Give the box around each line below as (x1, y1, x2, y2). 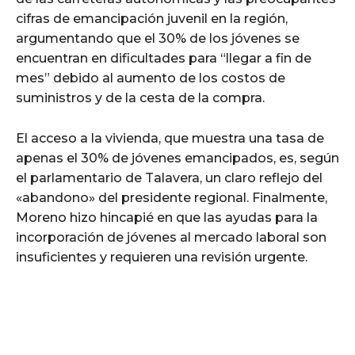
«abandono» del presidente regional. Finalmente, (16, 189, 327, 205)
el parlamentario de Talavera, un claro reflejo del (16, 170, 323, 185)
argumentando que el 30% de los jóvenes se (16, 30, 300, 46)
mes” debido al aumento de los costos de (16, 70, 285, 86)
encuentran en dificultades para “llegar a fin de (16, 50, 311, 66)
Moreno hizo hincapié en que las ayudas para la (16, 209, 318, 225)
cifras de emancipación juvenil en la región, (16, 10, 288, 26)
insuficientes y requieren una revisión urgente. (16, 249, 307, 265)
